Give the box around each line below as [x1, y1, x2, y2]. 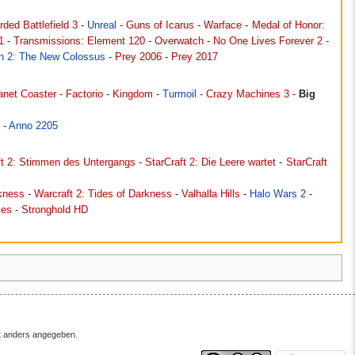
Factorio [66, 88, 103, 100]
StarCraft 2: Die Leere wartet [145, 156, 277, 168]
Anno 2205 [9, 120, 58, 132]
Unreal [87, 20, 117, 32]
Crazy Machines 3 [206, 88, 289, 100]
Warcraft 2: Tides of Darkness [34, 188, 173, 200]
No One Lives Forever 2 [213, 36, 323, 48]
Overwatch [155, 36, 204, 48]
